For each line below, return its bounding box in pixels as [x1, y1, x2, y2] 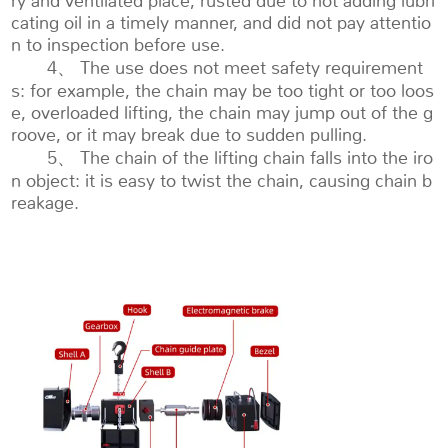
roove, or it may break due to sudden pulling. [11, 123, 368, 146]
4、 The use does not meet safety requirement [11, 56, 424, 79]
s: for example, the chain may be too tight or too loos [11, 79, 435, 102]
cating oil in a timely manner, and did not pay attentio [11, 11, 432, 34]
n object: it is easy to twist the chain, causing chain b [11, 169, 433, 192]
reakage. [11, 191, 80, 214]
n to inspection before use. [11, 33, 226, 56]
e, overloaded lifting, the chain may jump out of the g [11, 101, 434, 124]
